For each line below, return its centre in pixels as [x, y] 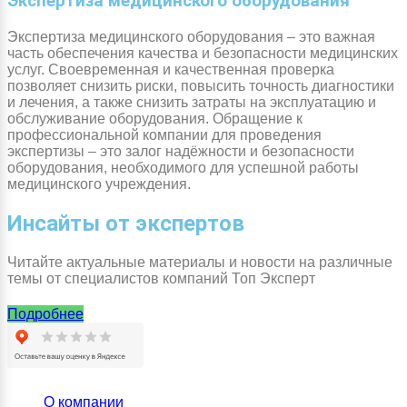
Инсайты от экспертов [126, 223]
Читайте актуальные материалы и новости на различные [200, 262]
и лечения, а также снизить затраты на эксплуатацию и [192, 102]
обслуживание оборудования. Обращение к [155, 118]
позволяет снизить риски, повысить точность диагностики [201, 85]
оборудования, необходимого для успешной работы [183, 167]
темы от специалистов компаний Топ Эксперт [161, 278]
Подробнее [45, 313]
